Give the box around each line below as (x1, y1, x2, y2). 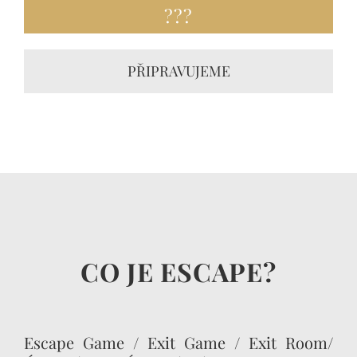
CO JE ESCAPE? (80, 253, 277, 288)
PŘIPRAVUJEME (127, 61, 230, 80)
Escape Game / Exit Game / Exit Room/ (24, 331, 333, 353)
